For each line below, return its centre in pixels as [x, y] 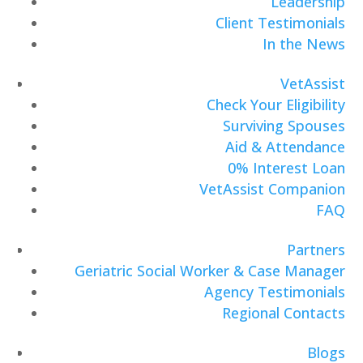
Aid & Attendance [285, 147]
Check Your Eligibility [275, 105]
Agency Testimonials [274, 292]
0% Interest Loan [286, 168]
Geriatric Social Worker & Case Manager [209, 271]
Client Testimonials [280, 23]
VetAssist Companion [272, 189]
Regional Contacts [283, 313]
